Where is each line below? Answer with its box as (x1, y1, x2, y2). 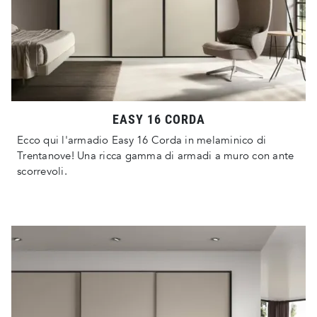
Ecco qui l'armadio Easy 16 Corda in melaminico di (17, 133, 267, 148)
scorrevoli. (17, 164, 67, 179)
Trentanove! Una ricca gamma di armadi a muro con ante (17, 149, 294, 163)
